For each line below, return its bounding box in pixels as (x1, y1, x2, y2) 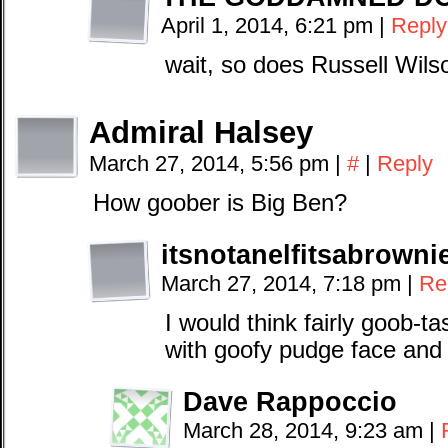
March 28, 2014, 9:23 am (183, 418, 429, 443)
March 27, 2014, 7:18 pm (161, 271, 407, 296)
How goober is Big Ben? (93, 190, 347, 216)
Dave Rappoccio (183, 386, 397, 417)
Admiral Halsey (89, 115, 313, 150)
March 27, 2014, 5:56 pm (89, 151, 335, 176)
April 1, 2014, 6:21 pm (161, 13, 379, 38)
